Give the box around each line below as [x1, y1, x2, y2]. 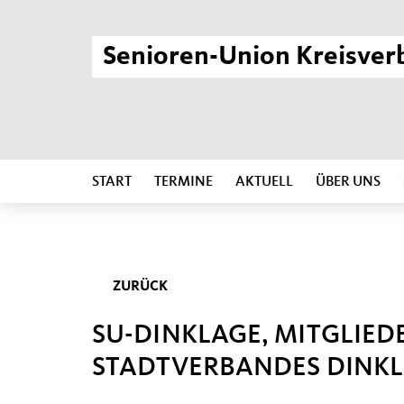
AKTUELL [235, 175, 293, 189]
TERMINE [154, 175, 213, 189]
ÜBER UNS [316, 175, 381, 189]
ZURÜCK [110, 280, 169, 294]
